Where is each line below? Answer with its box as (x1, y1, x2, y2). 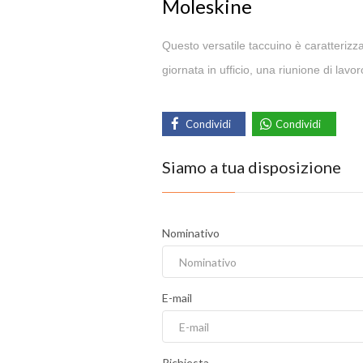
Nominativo (161, 226, 220, 241)
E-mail (161, 291, 192, 305)
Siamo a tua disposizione (161, 157, 341, 177)
